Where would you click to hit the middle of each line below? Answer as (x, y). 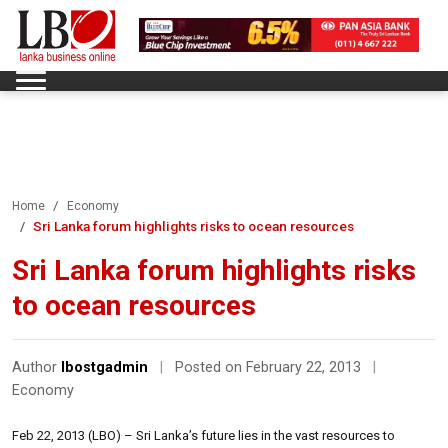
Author (36, 367)
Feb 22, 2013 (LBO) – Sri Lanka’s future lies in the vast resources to (203, 435)
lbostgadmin (104, 367)
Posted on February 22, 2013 (270, 367)
